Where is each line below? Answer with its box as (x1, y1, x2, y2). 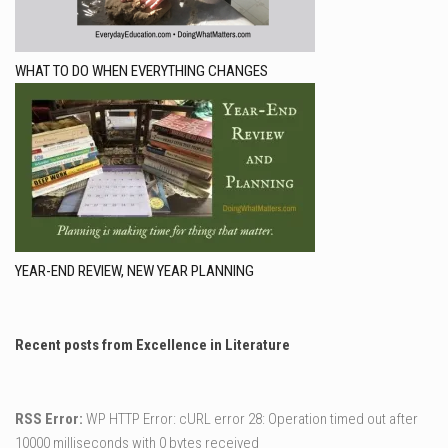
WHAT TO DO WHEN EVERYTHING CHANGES (15, 61, 268, 80)
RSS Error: (15, 409, 83, 428)
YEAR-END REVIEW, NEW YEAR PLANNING (15, 261, 254, 280)
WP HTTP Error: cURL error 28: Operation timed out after (83, 409, 418, 428)
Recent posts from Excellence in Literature (15, 335, 290, 354)
